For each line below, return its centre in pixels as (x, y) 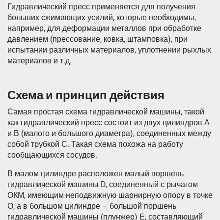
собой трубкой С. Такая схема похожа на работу (95, 144)
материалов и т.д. (40, 61)
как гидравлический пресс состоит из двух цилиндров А (109, 123)
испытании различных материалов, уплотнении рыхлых (109, 50)
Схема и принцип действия (86, 96)
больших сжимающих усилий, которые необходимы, (102, 18)
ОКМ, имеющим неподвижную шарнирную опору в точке (110, 195)
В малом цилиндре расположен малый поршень (96, 174)
